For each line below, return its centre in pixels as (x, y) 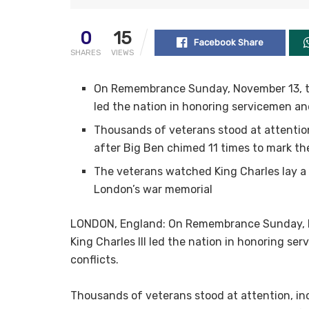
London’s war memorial (153, 189)
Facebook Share (228, 42)
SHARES (86, 52)
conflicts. (94, 259)
